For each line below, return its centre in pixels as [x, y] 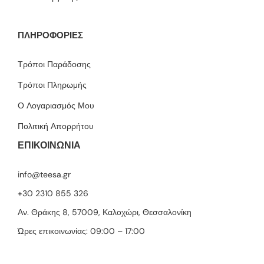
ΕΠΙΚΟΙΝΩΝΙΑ [49, 146]
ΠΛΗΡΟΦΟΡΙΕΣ [50, 36]
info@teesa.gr [44, 175]
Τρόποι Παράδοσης [54, 65]
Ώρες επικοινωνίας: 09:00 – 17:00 [81, 231]
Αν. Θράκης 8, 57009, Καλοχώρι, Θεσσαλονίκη [105, 212]
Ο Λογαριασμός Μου [56, 106]
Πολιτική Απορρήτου [56, 126]
